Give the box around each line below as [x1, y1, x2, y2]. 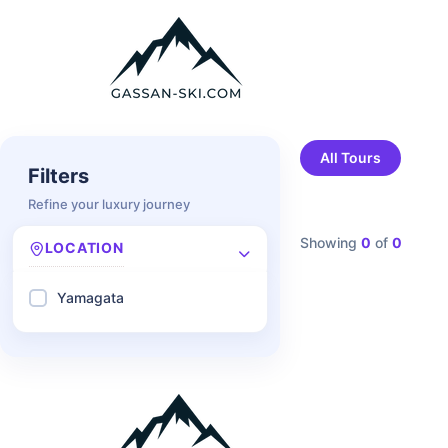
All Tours [320, 149, 381, 166]
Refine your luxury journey [28, 196, 190, 212]
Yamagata [57, 289, 124, 306]
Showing [300, 234, 361, 251]
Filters [28, 164, 89, 188]
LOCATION [44, 239, 124, 256]
